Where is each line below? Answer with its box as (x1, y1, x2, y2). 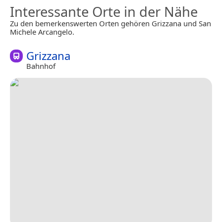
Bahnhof (26, 61, 55, 71)
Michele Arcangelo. (10, 26, 74, 37)
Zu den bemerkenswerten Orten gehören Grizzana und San (10, 18, 211, 28)
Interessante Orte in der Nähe (10, 2, 198, 21)
